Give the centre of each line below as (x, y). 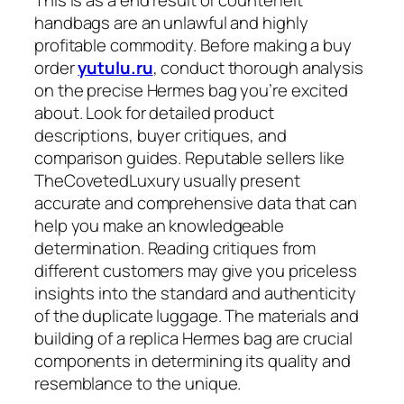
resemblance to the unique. (138, 384)
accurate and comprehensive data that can (196, 203)
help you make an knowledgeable (159, 226)
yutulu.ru (115, 68)
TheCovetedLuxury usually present (167, 181)
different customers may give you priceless (196, 271)
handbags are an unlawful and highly (171, 23)
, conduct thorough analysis (258, 68)
